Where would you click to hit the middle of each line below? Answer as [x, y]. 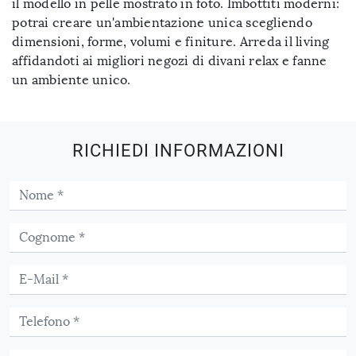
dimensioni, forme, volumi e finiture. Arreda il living [171, 42]
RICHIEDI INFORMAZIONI [178, 151]
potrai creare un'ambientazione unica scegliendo [162, 23]
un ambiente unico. [72, 80]
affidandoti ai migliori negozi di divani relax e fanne [170, 61]
